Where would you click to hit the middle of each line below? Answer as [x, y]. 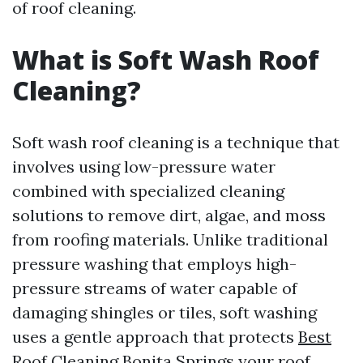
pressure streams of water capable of [155, 288]
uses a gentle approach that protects [155, 337]
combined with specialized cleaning [148, 191]
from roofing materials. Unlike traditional [170, 239]
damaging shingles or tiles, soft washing [164, 312]
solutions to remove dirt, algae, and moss [169, 215]
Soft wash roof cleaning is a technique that [176, 142]
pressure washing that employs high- [154, 264]
